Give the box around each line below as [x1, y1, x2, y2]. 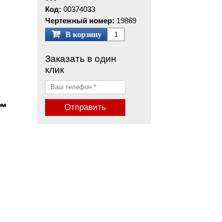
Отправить [64, 103, 106, 112]
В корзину [65, 30, 102, 39]
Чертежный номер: [45, 16, 114, 25]
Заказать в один [45, 54, 116, 64]
